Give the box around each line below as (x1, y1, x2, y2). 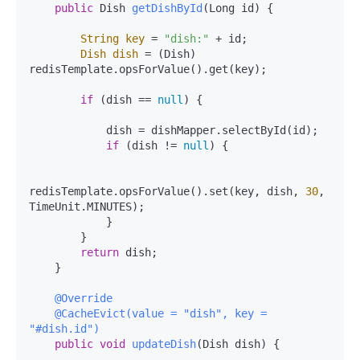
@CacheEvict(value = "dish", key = (55, 306, 267, 320)
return (80, 245, 119, 259)
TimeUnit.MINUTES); (29, 199, 145, 213)
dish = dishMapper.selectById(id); (29, 123, 106, 137)
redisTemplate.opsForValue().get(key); (29, 62, 267, 76)
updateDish (132, 337, 196, 350)
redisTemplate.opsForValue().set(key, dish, (29, 184, 305, 198)
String (80, 31, 119, 45)
